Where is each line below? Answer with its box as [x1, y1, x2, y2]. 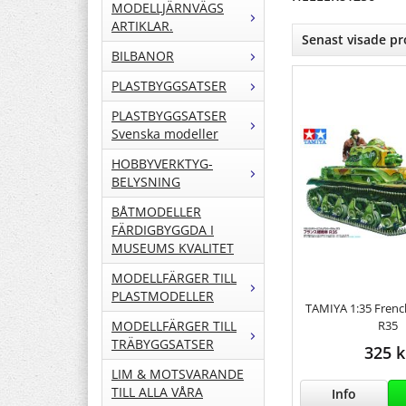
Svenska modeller [111, 125, 218, 143]
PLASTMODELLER [111, 287, 214, 305]
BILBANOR [111, 47, 174, 65]
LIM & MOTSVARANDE [111, 365, 244, 383]
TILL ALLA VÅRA [111, 383, 203, 401]
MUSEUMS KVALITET [111, 239, 234, 257]
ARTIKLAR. [111, 17, 173, 35]
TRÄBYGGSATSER [111, 335, 214, 353]
